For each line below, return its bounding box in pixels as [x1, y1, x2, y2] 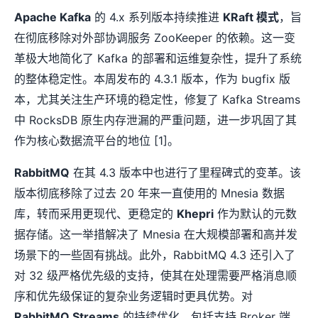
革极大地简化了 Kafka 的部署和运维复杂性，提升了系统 [14, 51, 302, 66]
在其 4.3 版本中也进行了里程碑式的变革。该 [70, 165, 301, 180]
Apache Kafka [14, 10, 91, 25]
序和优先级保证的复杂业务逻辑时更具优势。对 [14, 289, 253, 304]
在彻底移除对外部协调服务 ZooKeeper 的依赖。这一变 [14, 31, 295, 45]
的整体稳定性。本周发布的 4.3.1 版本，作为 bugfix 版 [14, 72, 290, 87]
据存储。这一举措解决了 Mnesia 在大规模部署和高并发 [14, 227, 297, 242]
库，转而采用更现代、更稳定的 [14, 207, 177, 221]
